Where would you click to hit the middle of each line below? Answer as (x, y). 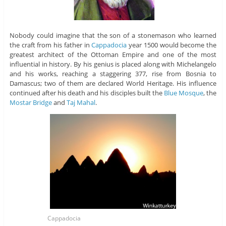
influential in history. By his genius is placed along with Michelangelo (113, 64)
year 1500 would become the (172, 45)
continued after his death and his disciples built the (87, 93)
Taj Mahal (81, 103)
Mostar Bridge (31, 103)
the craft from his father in (50, 45)
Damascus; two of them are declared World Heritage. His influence (113, 83)
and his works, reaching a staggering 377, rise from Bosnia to (113, 74)
